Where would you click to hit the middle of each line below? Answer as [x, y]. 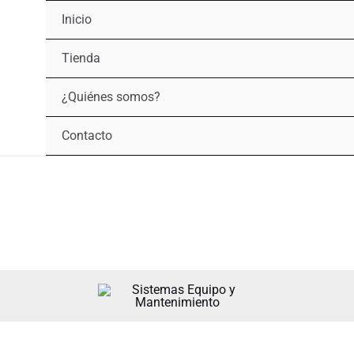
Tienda [81, 58]
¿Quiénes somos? [111, 97]
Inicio [76, 19]
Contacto [87, 136]
